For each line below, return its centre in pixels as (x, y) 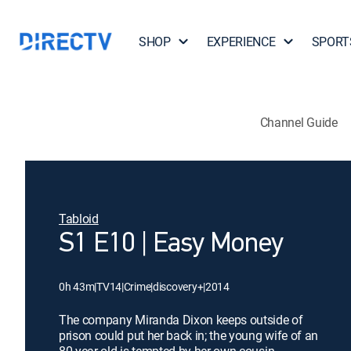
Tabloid (79, 219)
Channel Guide (299, 122)
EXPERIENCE (241, 42)
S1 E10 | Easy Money (171, 244)
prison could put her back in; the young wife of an (188, 335)
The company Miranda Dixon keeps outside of (181, 320)
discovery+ (178, 286)
